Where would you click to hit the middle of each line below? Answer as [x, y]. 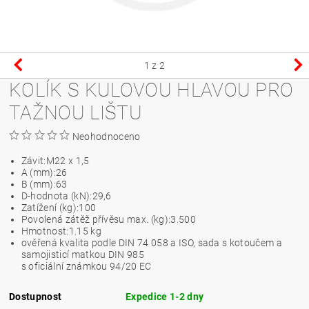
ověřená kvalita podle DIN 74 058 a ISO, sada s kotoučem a [151, 243]
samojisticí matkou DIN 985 [83, 255]
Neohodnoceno [106, 137]
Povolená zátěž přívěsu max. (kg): [96, 220]
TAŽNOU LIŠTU [76, 113]
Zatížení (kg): [50, 208]
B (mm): [38, 185]
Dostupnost [36, 297]
